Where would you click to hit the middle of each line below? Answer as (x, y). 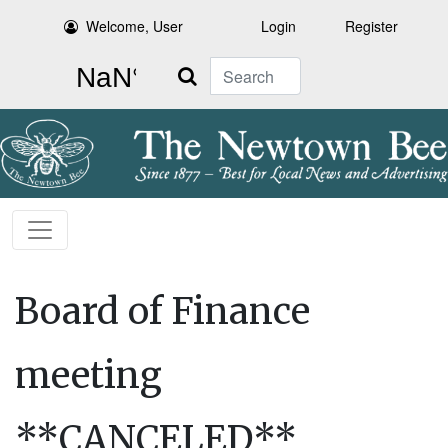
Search (187, 68)
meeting (88, 376)
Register (371, 26)
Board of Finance (162, 312)
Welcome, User (135, 26)
